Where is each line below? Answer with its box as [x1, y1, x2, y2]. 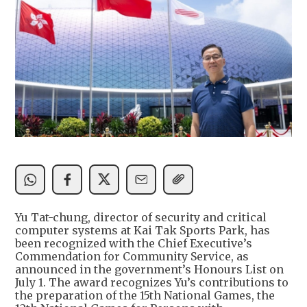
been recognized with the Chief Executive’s [15, 236, 252, 250]
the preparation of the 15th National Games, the [15, 288, 275, 302]
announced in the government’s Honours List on [15, 262, 284, 276]
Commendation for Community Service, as [15, 249, 249, 263]
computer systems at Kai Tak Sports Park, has [15, 223, 270, 237]
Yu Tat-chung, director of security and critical [15, 210, 267, 224]
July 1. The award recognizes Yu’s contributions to [15, 275, 288, 289]
